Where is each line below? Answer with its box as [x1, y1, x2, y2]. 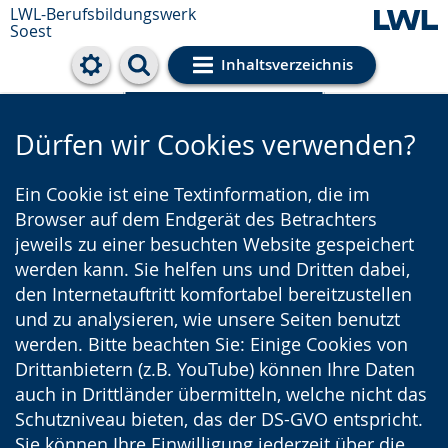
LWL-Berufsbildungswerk [10, 3, 196, 25]
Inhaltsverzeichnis [220, 54, 353, 75]
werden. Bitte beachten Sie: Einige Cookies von [15, 332, 408, 356]
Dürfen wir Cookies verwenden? [15, 127, 416, 163]
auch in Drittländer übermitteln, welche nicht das [15, 382, 427, 406]
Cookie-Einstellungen [135, 64, 313, 88]
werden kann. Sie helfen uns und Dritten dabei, [15, 257, 410, 281]
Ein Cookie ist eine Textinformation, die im [15, 182, 370, 206]
